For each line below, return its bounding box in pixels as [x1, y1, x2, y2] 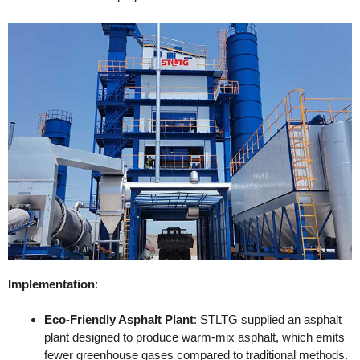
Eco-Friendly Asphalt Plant [44, 313, 194, 327]
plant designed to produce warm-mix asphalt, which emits [44, 330, 345, 345]
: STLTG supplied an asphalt [194, 313, 342, 327]
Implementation [8, 276, 95, 291]
